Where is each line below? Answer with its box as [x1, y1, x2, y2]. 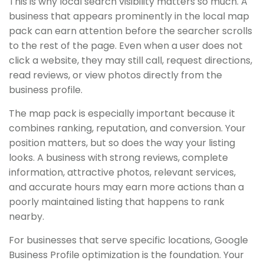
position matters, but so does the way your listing [9, 136, 235, 150]
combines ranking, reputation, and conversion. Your [9, 121, 246, 135]
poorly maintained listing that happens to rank [9, 194, 225, 209]
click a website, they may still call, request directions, [9, 53, 252, 67]
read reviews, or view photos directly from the [9, 68, 222, 82]
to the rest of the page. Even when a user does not [9, 38, 243, 52]
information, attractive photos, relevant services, [9, 165, 236, 179]
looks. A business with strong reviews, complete [9, 150, 228, 164]
